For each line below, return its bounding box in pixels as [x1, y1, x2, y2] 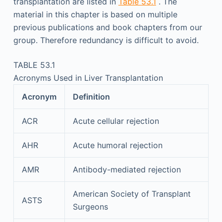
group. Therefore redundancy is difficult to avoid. [13, 35, 199, 45]
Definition [72, 92, 110, 102]
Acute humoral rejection [72, 140, 163, 150]
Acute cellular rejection [72, 116, 159, 126]
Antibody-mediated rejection [72, 165, 181, 174]
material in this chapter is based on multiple [13, 9, 177, 19]
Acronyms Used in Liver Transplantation [13, 73, 163, 83]
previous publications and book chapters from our [13, 22, 202, 32]
